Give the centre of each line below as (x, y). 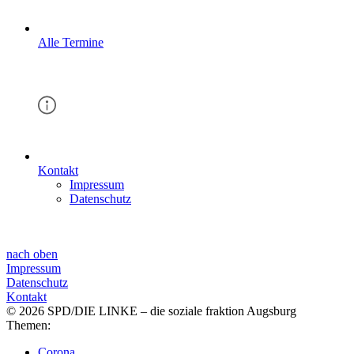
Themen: (28, 326)
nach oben (32, 254)
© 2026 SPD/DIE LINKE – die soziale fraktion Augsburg (151, 311)
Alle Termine (71, 43)
